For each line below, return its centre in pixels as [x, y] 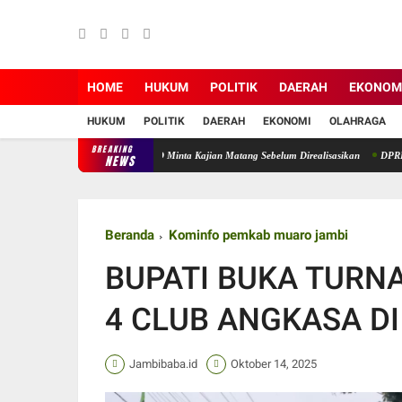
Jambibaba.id [163, 364]
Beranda [130, 235]
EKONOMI [287, 121]
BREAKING [112, 149]
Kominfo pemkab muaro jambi [258, 235]
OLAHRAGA [358, 121]
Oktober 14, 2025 [274, 364]
